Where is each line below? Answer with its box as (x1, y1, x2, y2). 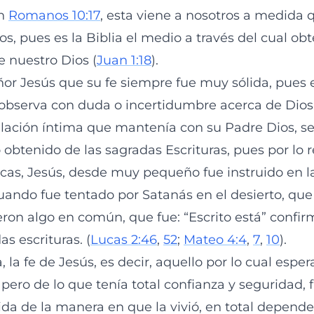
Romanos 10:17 (8, 8, 100, 23)
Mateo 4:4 (184, 232, 247, 247)
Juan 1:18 (97, 53, 151, 68)
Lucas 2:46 (90, 232, 157, 247)
